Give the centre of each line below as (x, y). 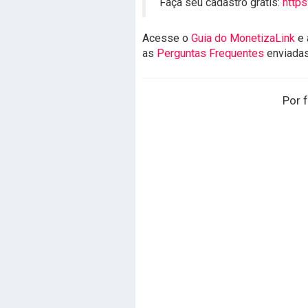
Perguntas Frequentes (210, 53)
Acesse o (167, 38)
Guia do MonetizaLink (243, 38)
